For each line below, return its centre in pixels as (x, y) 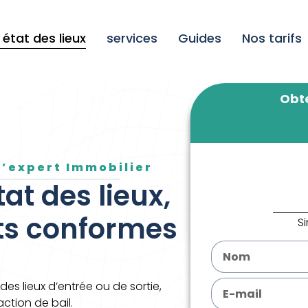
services (132, 38)
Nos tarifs (272, 38)
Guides (200, 38)
